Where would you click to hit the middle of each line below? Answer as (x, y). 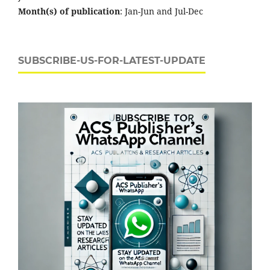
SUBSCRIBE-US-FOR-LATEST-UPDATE (112, 60)
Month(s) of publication (69, 11)
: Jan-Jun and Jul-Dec (162, 11)
